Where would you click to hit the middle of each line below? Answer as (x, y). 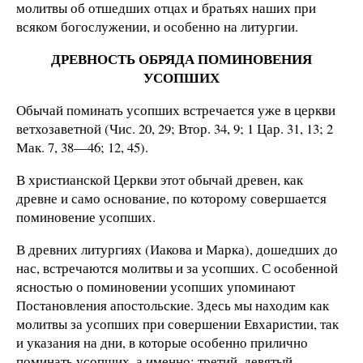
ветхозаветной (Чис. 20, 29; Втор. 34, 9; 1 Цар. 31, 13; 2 (175, 128)
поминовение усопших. (86, 216)
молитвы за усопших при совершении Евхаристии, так (177, 323)
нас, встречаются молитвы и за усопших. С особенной (177, 267)
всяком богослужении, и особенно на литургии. (157, 27)
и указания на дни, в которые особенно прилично (162, 342)
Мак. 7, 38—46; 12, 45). (82, 147)
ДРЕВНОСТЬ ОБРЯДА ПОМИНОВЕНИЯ (181, 59)
